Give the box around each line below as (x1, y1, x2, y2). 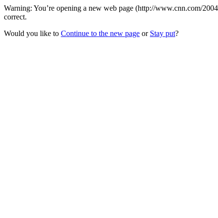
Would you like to (4, 29, 61, 37)
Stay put (150, 29, 175, 37)
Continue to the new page (61, 29, 140, 37)
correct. (4, 13, 27, 21)
